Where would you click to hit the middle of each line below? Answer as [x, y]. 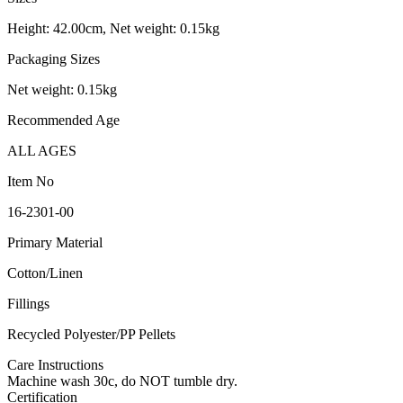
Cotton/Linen [45, 273]
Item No [31, 182]
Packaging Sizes [54, 59]
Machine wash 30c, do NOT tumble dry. [122, 381]
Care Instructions [55, 365]
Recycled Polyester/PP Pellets [91, 335]
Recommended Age [63, 121]
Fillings [28, 304]
